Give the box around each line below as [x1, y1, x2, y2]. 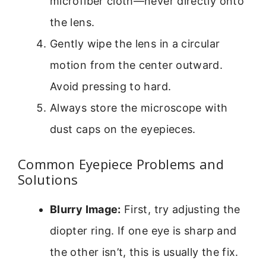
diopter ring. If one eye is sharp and [50, 224, 237, 237]
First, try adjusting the [121, 203, 240, 216]
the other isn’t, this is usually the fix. [50, 246, 239, 259]
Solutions [18, 170, 78, 189]
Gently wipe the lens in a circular [50, 37, 220, 50]
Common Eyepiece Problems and [18, 155, 224, 173]
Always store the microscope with [50, 102, 228, 115]
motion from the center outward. [50, 59, 223, 72]
